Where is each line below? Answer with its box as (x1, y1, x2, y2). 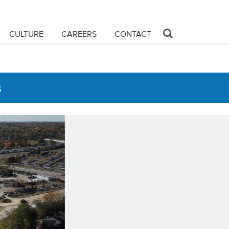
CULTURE (9, 29, 43, 38)
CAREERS (61, 29, 97, 38)
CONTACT (114, 29, 151, 38)
